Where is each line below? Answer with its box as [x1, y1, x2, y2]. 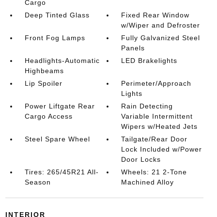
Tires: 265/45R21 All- [24, 168, 99, 176]
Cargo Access [24, 112, 73, 120]
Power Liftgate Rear [24, 102, 95, 110]
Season [24, 178, 51, 186]
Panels [121, 44, 145, 52]
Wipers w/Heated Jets [121, 123, 198, 130]
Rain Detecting [121, 102, 173, 110]
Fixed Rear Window [121, 11, 190, 19]
